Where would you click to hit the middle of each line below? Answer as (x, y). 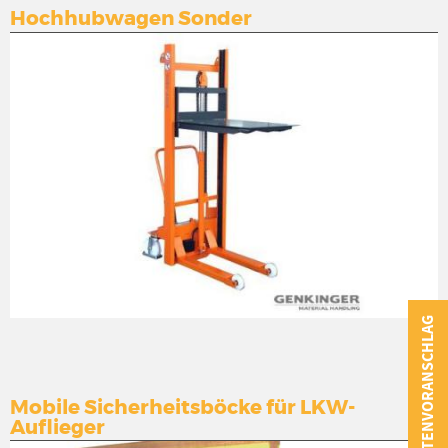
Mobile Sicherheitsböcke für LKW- (183, 407)
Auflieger (57, 427)
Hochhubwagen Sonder (131, 19)
